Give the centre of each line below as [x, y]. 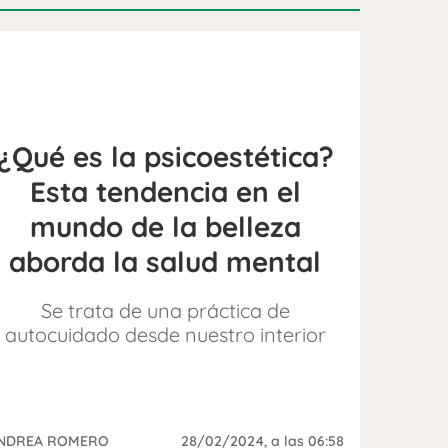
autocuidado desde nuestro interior [165, 334]
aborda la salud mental [165, 261]
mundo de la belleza [165, 226]
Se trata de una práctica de [165, 310]
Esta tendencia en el [165, 191]
